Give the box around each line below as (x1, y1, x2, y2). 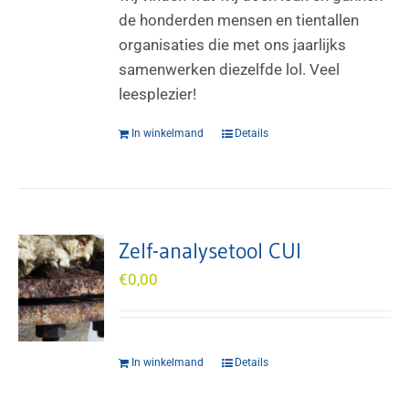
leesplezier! (119, 85, 197, 103)
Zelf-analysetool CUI (119, 237, 302, 264)
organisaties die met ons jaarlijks (119, 36, 347, 54)
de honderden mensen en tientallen (119, 11, 360, 29)
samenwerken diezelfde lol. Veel (119, 60, 341, 79)
